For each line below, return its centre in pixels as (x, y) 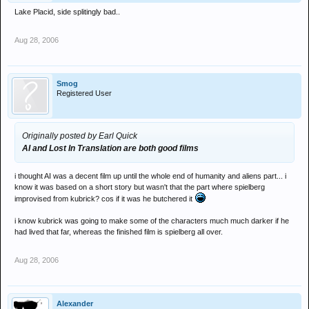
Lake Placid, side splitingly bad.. (67, 12)
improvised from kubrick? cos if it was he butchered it (104, 199)
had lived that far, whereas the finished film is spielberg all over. (119, 232)
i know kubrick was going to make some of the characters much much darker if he (152, 221)
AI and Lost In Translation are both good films (110, 148)
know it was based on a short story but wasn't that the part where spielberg (140, 187)
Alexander (75, 303)
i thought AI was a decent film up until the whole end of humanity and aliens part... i (150, 176)
